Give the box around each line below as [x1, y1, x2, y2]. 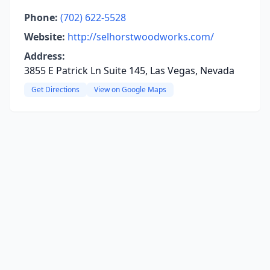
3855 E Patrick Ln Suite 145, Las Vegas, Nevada [24, 64, 234, 77]
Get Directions [31, 84, 80, 95]
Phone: [24, 11, 58, 24]
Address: [24, 49, 65, 63]
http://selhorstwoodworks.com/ [67, 30, 214, 43]
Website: [24, 30, 65, 43]
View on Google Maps [94, 84, 166, 95]
